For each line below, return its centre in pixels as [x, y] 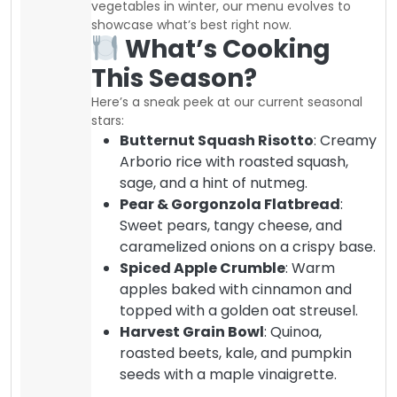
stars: [108, 120]
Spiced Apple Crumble [202, 268]
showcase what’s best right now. [191, 24]
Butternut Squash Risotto [217, 140]
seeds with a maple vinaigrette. [228, 374]
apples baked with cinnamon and [236, 289]
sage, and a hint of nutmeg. [214, 183]
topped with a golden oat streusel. [239, 310]
